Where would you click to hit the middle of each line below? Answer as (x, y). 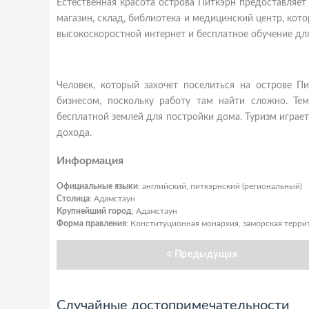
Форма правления (91, 223)
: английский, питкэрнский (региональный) (220, 186)
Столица (73, 199)
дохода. (74, 133)
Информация (90, 161)
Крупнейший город (94, 211)
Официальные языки (97, 186)
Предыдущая (206, 255)
